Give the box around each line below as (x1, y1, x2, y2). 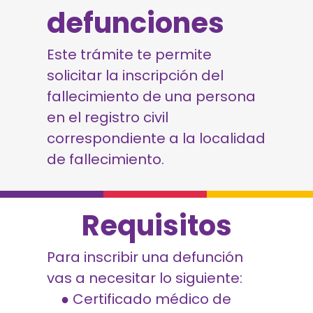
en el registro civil (47, 107, 169, 127)
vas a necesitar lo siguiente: (47, 268, 243, 288)
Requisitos (81, 205, 232, 245)
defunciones (47, 3, 225, 43)
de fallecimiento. (47, 149, 165, 169)
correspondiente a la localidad (47, 128, 266, 148)
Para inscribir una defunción (47, 247, 244, 267)
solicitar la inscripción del (47, 65, 224, 85)
